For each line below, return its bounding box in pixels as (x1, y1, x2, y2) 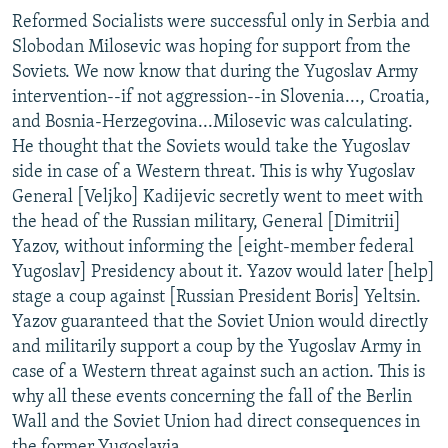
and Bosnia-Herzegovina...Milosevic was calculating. (12, 112, 413, 132)
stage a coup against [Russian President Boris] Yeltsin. (12, 287, 421, 307)
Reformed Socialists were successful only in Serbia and (12, 12, 430, 32)
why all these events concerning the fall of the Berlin (12, 387, 412, 407)
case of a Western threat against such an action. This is (12, 362, 425, 382)
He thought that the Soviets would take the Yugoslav (12, 137, 410, 157)
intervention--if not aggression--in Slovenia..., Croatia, (12, 87, 430, 107)
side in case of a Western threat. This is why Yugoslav (12, 162, 415, 182)
